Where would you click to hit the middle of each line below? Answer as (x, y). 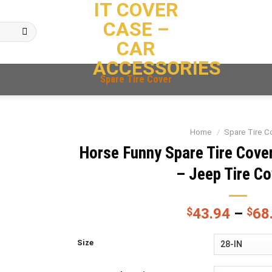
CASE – (136, 29)
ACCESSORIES (157, 68)
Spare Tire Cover (136, 79)
